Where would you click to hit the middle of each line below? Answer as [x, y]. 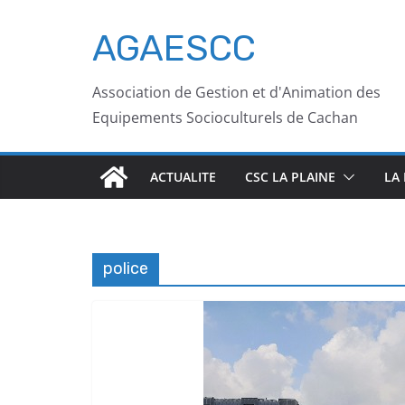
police [126, 268]
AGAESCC [174, 48]
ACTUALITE [183, 177]
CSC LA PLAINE [290, 177]
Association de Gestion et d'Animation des [236, 92]
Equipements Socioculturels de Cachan [225, 118]
